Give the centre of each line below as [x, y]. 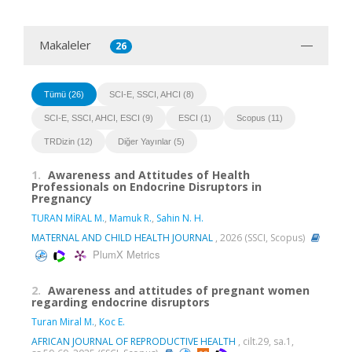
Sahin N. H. [180, 218]
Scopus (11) [260, 117]
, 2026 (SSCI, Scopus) [260, 237]
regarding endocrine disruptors [121, 302]
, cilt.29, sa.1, [265, 341]
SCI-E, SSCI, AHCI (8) [152, 94]
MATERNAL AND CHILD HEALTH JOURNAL [122, 237]
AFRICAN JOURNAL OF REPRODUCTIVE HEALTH [134, 341]
